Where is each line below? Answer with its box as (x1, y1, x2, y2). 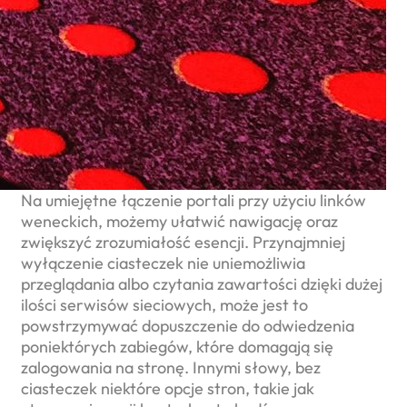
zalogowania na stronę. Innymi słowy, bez (21, 357, 321, 379)
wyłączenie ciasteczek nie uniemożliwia (21, 253, 305, 274)
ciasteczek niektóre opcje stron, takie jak (21, 378, 314, 400)
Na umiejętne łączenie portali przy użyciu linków (21, 190, 366, 212)
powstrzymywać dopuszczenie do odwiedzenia (21, 315, 354, 337)
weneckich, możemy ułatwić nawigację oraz (21, 211, 338, 233)
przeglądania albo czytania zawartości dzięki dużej (21, 273, 382, 295)
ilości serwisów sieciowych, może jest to (21, 294, 308, 316)
